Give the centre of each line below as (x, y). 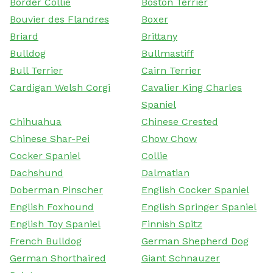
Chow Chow (169, 138)
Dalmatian (165, 172)
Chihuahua (36, 121)
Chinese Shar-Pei (50, 138)
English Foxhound (52, 207)
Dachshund (37, 172)
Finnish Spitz (172, 224)
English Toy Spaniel (55, 224)
